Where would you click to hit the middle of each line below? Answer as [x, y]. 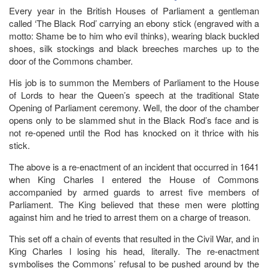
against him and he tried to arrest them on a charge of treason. [130, 217]
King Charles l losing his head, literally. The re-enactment [134, 251]
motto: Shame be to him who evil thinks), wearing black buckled [134, 35]
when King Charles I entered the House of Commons [134, 179]
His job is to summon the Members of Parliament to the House [134, 82]
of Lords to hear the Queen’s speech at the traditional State [134, 95]
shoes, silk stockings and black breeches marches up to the [134, 48]
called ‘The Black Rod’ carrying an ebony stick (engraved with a [134, 23]
